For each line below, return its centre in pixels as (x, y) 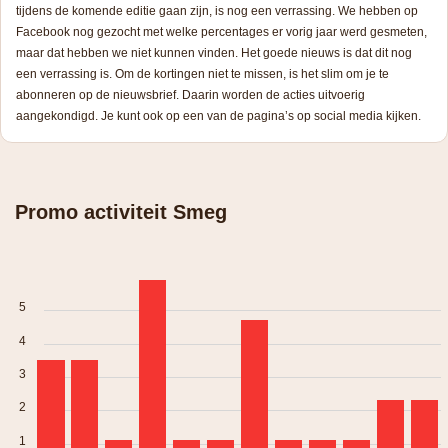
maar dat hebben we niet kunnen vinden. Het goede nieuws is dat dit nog (214, 53)
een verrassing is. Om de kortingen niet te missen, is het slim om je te (202, 74)
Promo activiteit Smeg (121, 212)
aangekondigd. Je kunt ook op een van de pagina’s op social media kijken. (218, 116)
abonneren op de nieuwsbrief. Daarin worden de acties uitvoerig (190, 95)
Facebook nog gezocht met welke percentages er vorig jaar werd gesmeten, (221, 32)
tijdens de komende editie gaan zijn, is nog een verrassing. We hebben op (217, 11)
